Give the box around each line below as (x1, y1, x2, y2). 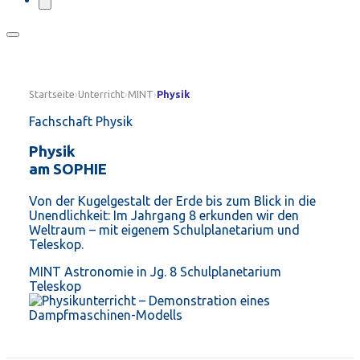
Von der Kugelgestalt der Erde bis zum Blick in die (29, 194, 316, 209)
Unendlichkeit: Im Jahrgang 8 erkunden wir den (29, 208, 299, 223)
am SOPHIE (29, 161, 107, 178)
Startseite (29, 88, 75, 100)
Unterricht (78, 88, 125, 100)
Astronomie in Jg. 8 (64, 264, 177, 280)
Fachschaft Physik (29, 113, 133, 129)
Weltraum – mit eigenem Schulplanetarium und (29, 223, 300, 238)
